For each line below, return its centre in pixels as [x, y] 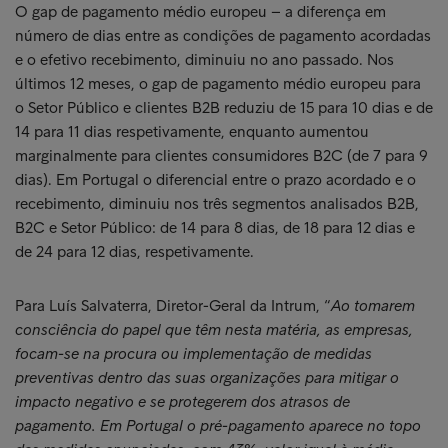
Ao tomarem [373, 305]
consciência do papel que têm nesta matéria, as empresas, [214, 329]
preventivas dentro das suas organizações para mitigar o [207, 377]
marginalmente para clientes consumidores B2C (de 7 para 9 [221, 155]
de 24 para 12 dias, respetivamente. [134, 251]
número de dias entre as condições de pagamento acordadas [223, 35]
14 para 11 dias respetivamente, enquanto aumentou [192, 131]
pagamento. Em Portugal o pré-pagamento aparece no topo [218, 425]
